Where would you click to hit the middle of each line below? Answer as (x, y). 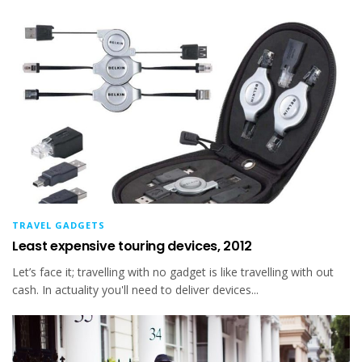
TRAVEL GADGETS (59, 225)
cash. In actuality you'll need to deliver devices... (135, 290)
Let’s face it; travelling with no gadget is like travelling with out (173, 272)
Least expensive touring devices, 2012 (133, 246)
